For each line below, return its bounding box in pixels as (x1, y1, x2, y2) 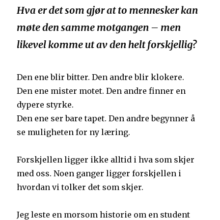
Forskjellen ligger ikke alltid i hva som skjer (17, 155, 195, 165)
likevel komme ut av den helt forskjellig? (17, 38, 197, 51)
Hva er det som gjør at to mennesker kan (17, 4, 198, 17)
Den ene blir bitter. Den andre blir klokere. (17, 72, 185, 82)
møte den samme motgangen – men (17, 21, 181, 34)
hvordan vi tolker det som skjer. (17, 182, 144, 192)
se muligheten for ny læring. (17, 127, 131, 137)
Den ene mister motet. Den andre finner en (17, 86, 186, 96)
